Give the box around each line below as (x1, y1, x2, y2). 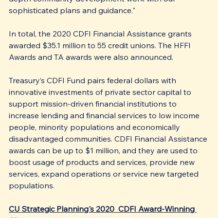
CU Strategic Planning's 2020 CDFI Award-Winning (9, 203, 197, 214)
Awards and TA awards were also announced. (9, 52, 175, 62)
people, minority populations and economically (9, 122, 182, 132)
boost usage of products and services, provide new (9, 157, 197, 167)
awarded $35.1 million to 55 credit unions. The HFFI (9, 40, 193, 50)
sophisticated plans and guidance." (9, 5, 135, 15)
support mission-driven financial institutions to (9, 98, 179, 109)
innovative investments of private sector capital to (9, 87, 193, 97)
